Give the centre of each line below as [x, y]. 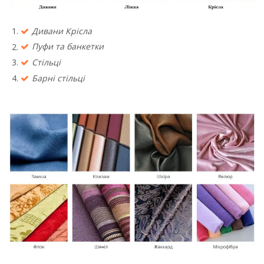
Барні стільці [58, 78]
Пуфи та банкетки [68, 47]
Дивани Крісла [62, 31]
